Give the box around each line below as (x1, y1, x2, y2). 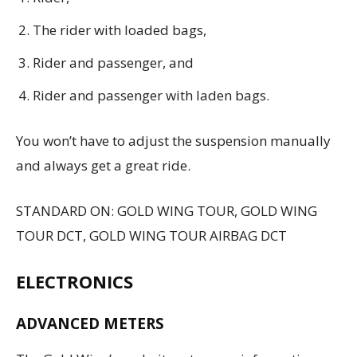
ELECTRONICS (16, 269, 133, 293)
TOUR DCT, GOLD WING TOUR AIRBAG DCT (16, 226, 287, 245)
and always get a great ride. (16, 155, 190, 175)
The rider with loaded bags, (33, 20, 206, 39)
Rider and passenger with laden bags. (33, 85, 269, 104)
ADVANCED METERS (16, 312, 164, 334)
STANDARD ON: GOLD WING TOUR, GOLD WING (16, 201, 317, 220)
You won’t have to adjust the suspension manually (16, 131, 331, 150)
